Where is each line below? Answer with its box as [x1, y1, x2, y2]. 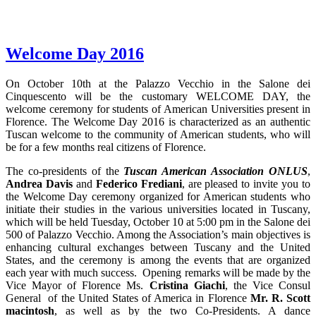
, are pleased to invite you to [181, 177, 311, 190]
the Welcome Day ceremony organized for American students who [6, 190, 310, 202]
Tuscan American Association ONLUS [123, 164, 308, 177]
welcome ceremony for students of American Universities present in [6, 102, 310, 115]
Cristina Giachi [149, 279, 225, 291]
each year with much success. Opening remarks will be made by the [6, 266, 310, 279]
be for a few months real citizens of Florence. [6, 140, 206, 153]
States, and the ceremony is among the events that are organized [6, 253, 310, 266]
